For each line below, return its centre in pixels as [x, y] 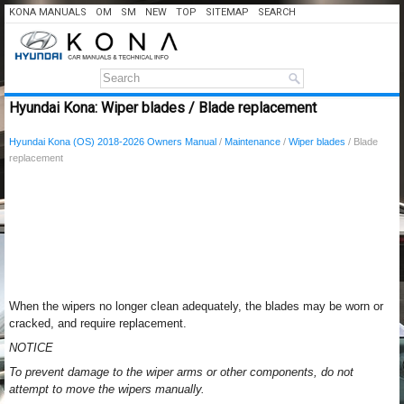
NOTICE [31, 348]
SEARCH [277, 12]
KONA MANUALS [48, 12]
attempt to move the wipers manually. [107, 389]
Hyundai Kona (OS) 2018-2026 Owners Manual [113, 142]
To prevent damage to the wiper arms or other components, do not [181, 372]
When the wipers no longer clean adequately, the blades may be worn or [196, 306]
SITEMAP [227, 12]
